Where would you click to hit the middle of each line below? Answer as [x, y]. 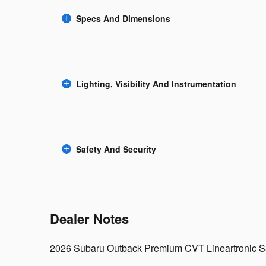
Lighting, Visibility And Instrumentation [156, 84]
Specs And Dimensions [123, 18]
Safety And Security [116, 149]
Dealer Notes [89, 218]
